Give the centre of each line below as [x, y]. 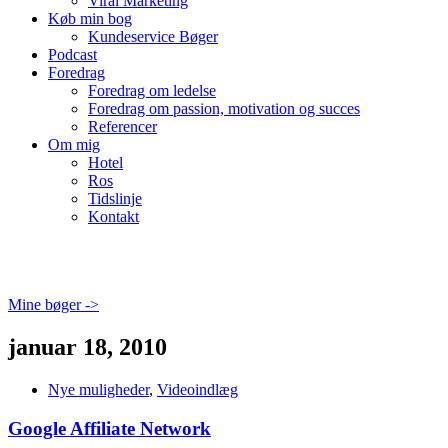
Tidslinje [115, 198]
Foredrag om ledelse [152, 90]
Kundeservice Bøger [153, 36]
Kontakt [113, 216]
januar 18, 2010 [87, 346]
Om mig [74, 144]
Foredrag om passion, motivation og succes [224, 108]
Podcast [72, 54]
